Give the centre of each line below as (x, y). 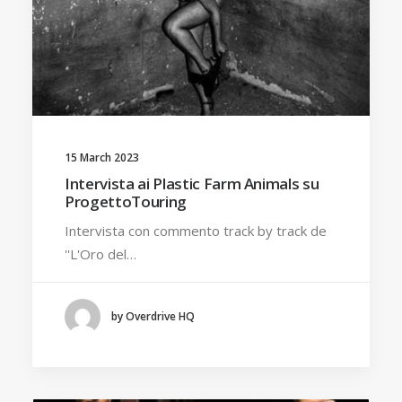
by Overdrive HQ (153, 317)
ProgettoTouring (126, 201)
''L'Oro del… (100, 253)
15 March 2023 (102, 157)
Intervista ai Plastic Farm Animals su (192, 183)
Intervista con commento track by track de (196, 230)
